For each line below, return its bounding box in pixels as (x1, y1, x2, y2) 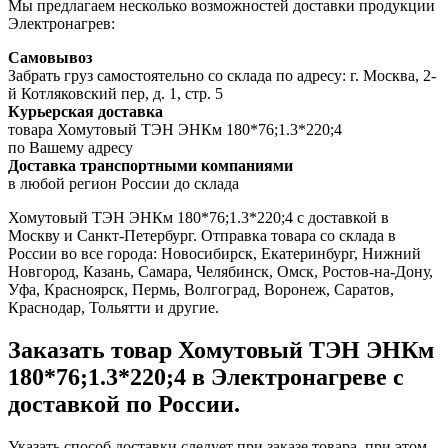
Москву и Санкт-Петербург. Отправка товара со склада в (8, 227, 396, 245)
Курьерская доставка (8, 103, 163, 121)
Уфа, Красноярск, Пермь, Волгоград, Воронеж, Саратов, (8, 281, 394, 299)
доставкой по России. (8, 391, 240, 418)
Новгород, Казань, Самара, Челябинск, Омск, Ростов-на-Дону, (8, 263, 433, 281)
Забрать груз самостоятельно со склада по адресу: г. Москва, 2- (8, 67, 436, 85)
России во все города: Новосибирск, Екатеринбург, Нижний (8, 245, 421, 263)
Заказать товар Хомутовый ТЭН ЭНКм (8, 337, 434, 364)
